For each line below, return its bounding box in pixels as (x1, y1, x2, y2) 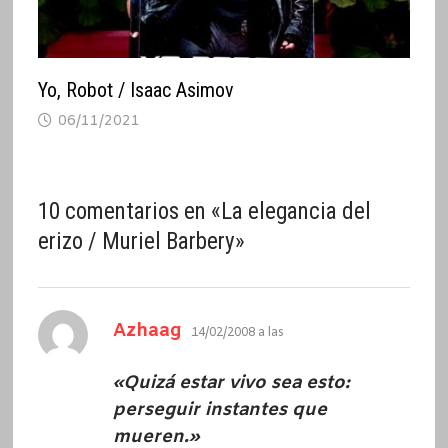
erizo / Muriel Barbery (37, 227, 235, 255)
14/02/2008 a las (190, 324, 284, 341)
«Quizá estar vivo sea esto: (112, 370, 350, 395)
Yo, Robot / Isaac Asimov (37, 77, 234, 102)
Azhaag (112, 318, 181, 343)
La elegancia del (220, 197, 371, 225)
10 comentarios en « (37, 197, 221, 225)
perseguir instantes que (112, 397, 327, 422)
